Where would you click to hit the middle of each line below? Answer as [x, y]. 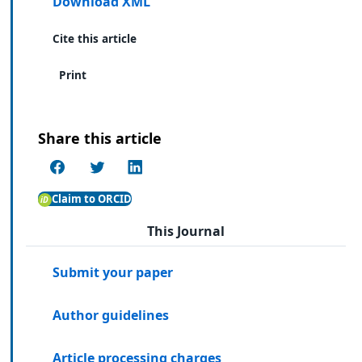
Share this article [100, 138]
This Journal [186, 231]
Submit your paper [113, 273]
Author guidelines [111, 315]
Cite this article [95, 38]
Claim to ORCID [91, 199]
